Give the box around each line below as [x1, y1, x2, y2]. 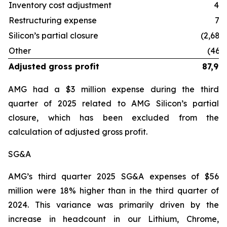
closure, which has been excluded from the [8, 112, 219, 123]
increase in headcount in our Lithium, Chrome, [8, 214, 219, 224]
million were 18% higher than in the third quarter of [8, 185, 219, 196]
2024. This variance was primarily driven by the [8, 200, 219, 210]
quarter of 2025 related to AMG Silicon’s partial [8, 98, 219, 108]
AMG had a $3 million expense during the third [8, 84, 219, 94]
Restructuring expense [9, 15, 97, 25]
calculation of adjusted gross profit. [8, 127, 147, 137]
